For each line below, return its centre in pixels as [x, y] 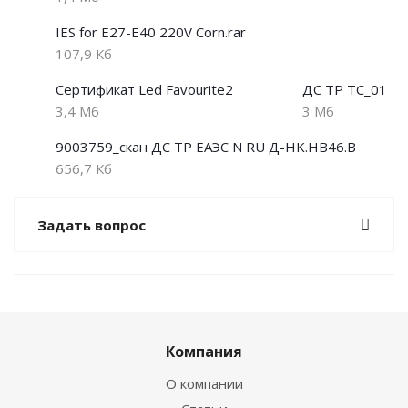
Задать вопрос [92, 225]
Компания [204, 352]
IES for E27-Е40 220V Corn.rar [151, 32]
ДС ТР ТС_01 [345, 89]
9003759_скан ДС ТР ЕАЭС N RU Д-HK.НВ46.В [206, 147]
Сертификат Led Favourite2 [144, 89]
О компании [204, 383]
